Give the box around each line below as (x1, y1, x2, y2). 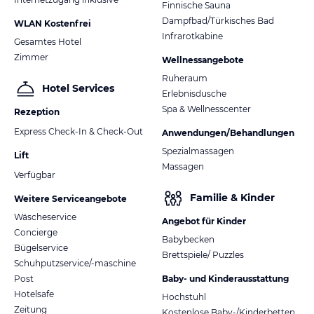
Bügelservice (14, 242, 68, 253)
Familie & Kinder (190, 191, 275, 205)
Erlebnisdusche (162, 88, 226, 99)
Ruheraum (162, 72, 207, 83)
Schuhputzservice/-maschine (14, 257, 136, 268)
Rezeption (14, 106, 60, 117)
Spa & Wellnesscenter (162, 103, 251, 114)
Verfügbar (14, 169, 55, 180)
